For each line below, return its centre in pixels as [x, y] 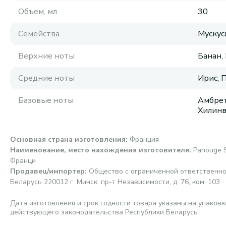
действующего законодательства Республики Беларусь [104, 212]
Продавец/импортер [47, 171]
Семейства [39, 34]
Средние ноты [46, 78]
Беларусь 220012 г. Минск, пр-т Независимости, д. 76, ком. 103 [115, 182]
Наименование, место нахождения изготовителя [100, 150]
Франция [144, 139]
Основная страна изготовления [68, 139]
